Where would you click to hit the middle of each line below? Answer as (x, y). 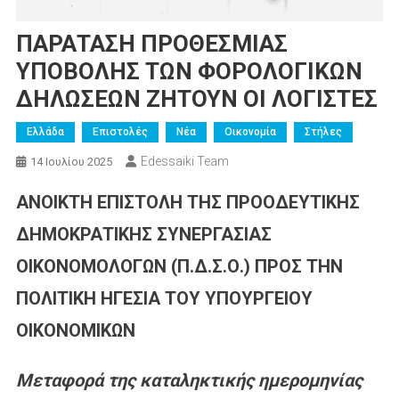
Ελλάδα (45, 131)
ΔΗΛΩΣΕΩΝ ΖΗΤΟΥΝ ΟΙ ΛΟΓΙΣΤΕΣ (196, 98)
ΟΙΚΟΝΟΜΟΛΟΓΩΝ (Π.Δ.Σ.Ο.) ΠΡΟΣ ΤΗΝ (179, 266)
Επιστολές (120, 131)
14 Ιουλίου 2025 (71, 161)
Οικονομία (250, 131)
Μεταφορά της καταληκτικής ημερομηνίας (189, 380)
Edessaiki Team (184, 161)
